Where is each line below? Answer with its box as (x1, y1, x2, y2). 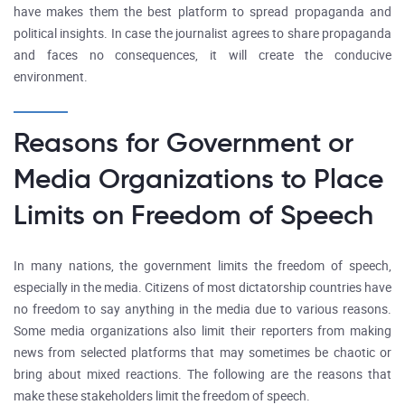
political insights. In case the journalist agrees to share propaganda (14, 26, 391, 42)
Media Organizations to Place (14, 162, 383, 195)
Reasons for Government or (14, 126, 353, 159)
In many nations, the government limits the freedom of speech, (14, 259, 391, 274)
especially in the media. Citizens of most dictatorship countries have (14, 280, 391, 296)
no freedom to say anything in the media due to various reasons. (14, 302, 391, 317)
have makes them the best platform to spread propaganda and (14, 5, 391, 20)
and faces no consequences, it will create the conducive (14, 48, 391, 63)
